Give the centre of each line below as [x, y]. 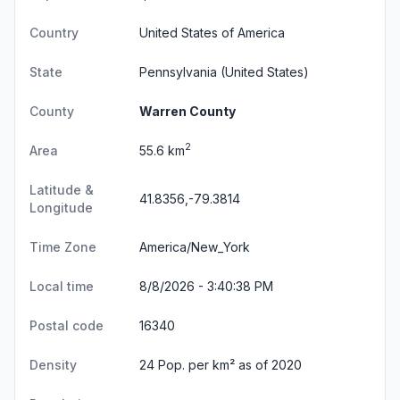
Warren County [187, 111]
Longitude [61, 207]
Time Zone [63, 246]
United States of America [212, 32]
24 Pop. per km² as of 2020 [221, 364]
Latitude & [62, 189]
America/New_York [195, 246]
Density [53, 364]
